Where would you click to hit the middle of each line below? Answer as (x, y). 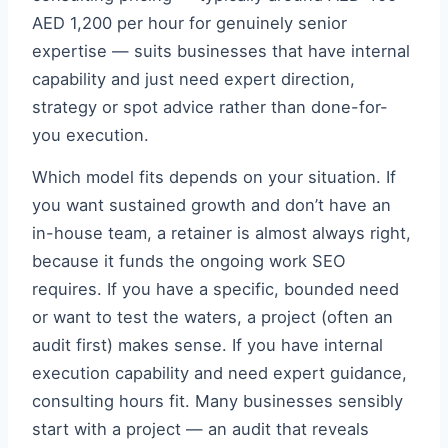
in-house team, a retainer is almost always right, (221, 233)
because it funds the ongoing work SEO (189, 261)
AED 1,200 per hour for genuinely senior (189, 23)
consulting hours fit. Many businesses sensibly (217, 401)
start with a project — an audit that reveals (200, 429)
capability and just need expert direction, (193, 79)
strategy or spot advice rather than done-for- (210, 107)
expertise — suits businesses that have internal (221, 51)
